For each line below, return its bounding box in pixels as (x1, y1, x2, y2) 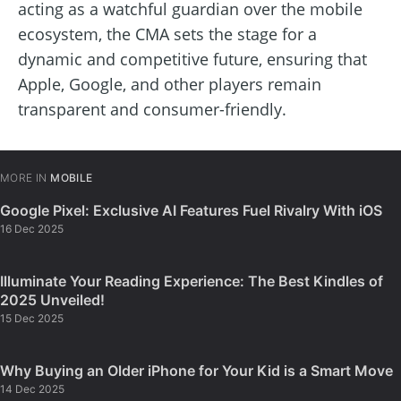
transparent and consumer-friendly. (18, 98, 286, 121)
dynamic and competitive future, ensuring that (18, 48, 367, 71)
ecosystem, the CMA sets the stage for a (18, 23, 317, 46)
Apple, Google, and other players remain (18, 73, 321, 96)
